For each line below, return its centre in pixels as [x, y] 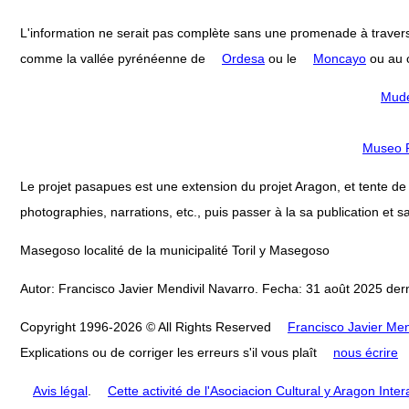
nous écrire [366, 352]
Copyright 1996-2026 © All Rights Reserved [147, 326]
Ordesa [243, 58]
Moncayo [340, 58]
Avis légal [60, 390]
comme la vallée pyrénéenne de [115, 58]
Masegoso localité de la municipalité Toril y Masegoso [175, 250]
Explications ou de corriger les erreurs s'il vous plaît [170, 352]
